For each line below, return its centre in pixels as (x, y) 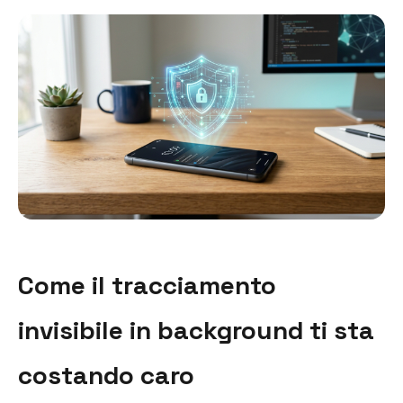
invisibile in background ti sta (196, 330)
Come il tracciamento (147, 285)
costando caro (106, 375)
